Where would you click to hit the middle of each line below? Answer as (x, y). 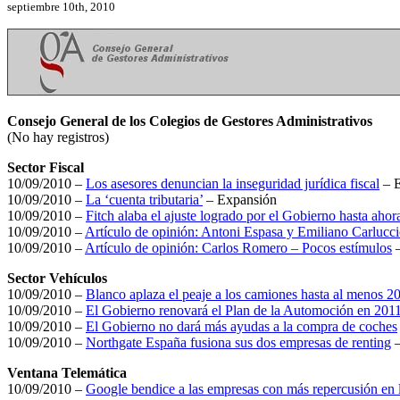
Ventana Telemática (67, 372)
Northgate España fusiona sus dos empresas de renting (238, 342)
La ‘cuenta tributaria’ (144, 199)
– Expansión (240, 199)
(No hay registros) (58, 137)
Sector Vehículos (57, 278)
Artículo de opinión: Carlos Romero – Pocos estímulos (238, 247)
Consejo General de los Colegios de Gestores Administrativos (190, 121)
